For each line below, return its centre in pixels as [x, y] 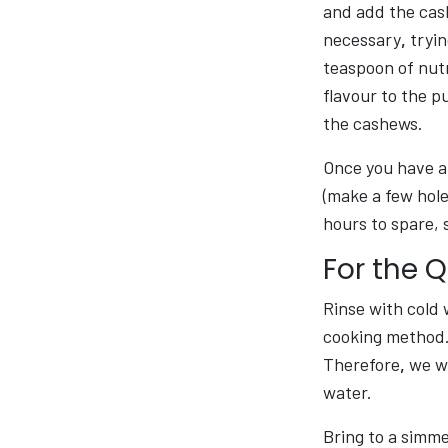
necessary [362, 38]
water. [347, 391]
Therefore [361, 363]
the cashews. [373, 122]
